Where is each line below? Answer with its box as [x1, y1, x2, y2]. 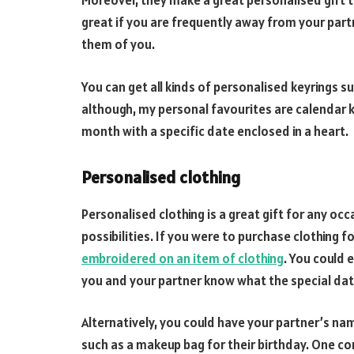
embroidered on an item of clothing [81, 249, 284, 267]
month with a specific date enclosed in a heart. [81, 122, 348, 140]
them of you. [81, 36, 155, 54]
